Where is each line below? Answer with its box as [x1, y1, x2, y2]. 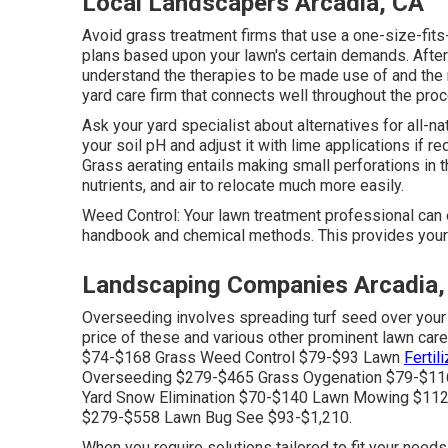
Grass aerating [82, 155, 183, 175]
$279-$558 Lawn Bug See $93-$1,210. [82, 407, 352, 427]
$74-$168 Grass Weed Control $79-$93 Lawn [82, 347, 404, 367]
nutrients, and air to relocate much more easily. [82, 175, 404, 195]
